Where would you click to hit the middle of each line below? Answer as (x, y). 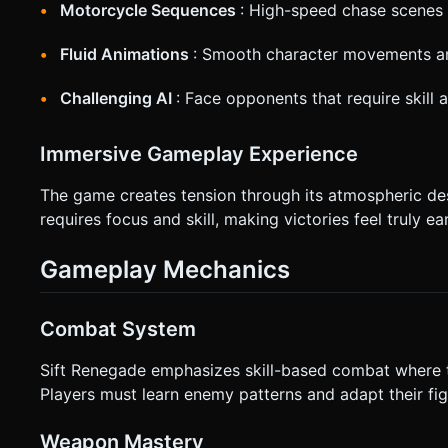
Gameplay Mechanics (165, 269)
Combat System (118, 328)
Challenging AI (118, 97)
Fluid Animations (126, 53)
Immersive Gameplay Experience (199, 153)
